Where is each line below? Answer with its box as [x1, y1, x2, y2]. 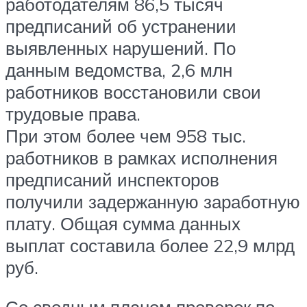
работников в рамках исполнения [5, 147, 278, 169]
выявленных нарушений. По [5, 37, 236, 60]
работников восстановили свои [5, 81, 261, 103]
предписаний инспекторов [5, 169, 219, 191]
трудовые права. [5, 103, 140, 125]
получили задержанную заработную [5, 191, 300, 213]
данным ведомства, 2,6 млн [5, 59, 232, 82]
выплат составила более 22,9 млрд [5, 234, 295, 257]
